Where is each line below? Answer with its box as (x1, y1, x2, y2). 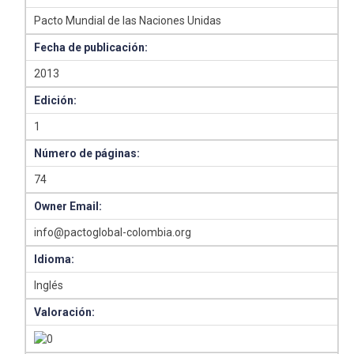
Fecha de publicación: (34, 41, 149, 54)
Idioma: (34, 253, 75, 265)
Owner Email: (34, 200, 103, 213)
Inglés (34, 279, 64, 292)
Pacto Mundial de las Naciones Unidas (34, 14, 222, 27)
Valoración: (34, 306, 96, 318)
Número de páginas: (34, 147, 141, 160)
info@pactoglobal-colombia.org (34, 226, 192, 239)
